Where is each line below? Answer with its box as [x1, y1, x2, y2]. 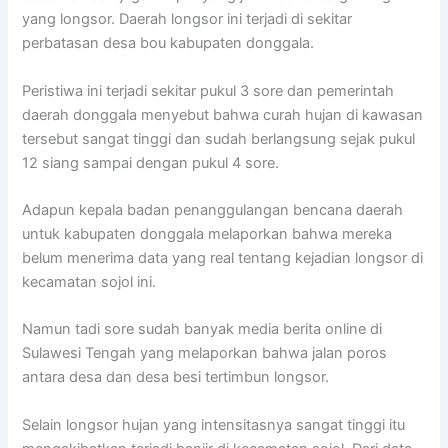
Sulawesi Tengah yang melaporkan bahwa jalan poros [22, 344, 388, 363]
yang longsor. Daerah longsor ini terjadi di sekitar [22, 10, 353, 29]
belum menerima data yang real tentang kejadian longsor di [22, 248, 424, 267]
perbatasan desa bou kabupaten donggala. [22, 34, 315, 53]
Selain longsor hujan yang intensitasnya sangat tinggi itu [22, 415, 406, 434]
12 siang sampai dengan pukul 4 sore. [22, 153, 280, 172]
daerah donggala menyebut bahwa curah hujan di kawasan [22, 105, 424, 124]
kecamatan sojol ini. [22, 272, 157, 291]
